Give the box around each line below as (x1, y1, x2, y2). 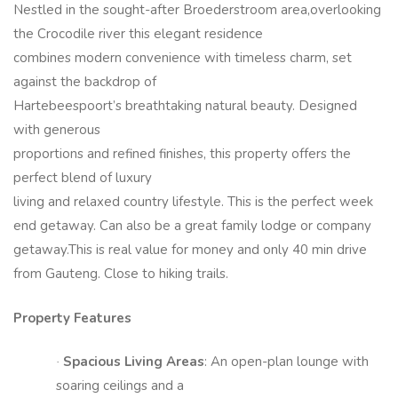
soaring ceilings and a (56, 377, 184, 395)
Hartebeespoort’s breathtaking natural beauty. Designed (13, 97, 357, 115)
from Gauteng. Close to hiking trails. (13, 265, 232, 283)
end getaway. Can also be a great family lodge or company (13, 217, 371, 235)
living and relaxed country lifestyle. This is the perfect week (13, 193, 373, 211)
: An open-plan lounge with (204, 353, 369, 371)
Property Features (13, 308, 131, 327)
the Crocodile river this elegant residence (13, 25, 263, 44)
